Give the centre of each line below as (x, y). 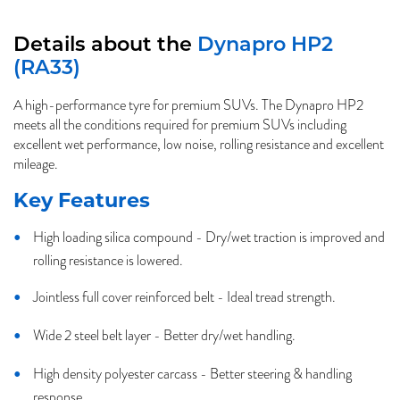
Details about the (105, 46)
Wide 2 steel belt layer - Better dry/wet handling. (164, 335)
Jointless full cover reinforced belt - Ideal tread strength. (184, 297)
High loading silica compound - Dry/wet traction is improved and (209, 237)
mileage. (36, 164)
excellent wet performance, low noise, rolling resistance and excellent (199, 144)
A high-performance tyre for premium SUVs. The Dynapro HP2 (188, 105)
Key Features (82, 200)
